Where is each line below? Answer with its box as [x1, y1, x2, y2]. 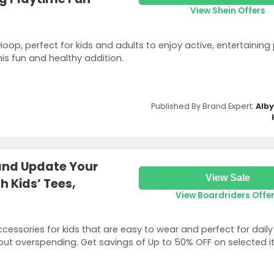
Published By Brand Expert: [151, 100, 256, 111]
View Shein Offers [190, 5, 265, 17]
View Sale [205, 172, 250, 183]
